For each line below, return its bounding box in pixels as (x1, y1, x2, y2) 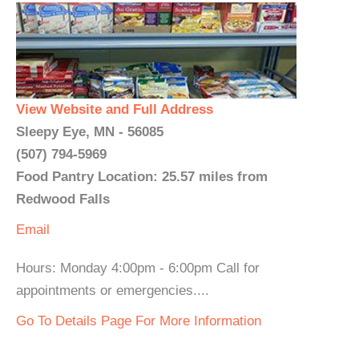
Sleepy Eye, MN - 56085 (16, 124, 163, 139)
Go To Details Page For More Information (16, 313, 261, 329)
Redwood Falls (16, 192, 110, 207)
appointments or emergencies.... (16, 283, 209, 298)
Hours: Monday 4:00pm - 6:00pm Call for (16, 260, 260, 276)
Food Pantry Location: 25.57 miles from (16, 169, 268, 184)
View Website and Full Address (16, 102, 213, 117)
